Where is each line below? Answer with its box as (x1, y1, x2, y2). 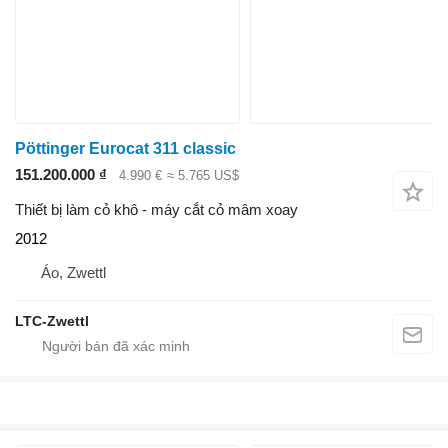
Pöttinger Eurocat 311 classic (15, 140, 236, 158)
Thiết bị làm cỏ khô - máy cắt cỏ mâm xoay (15, 200, 298, 218)
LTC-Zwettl (15, 312, 89, 329)
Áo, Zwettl (41, 263, 106, 281)
